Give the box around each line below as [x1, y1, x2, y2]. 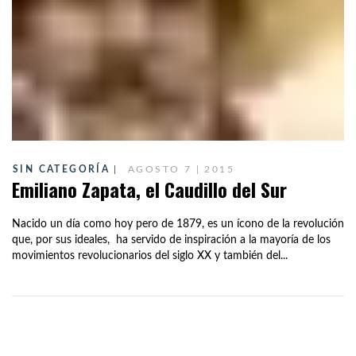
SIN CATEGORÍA [13, 164, 110, 174]
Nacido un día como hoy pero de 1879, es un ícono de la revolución [12, 218, 344, 230]
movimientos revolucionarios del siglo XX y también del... [12, 250, 288, 261]
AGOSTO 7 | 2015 [128, 164, 235, 174]
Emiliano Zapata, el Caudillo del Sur [12, 174, 287, 203]
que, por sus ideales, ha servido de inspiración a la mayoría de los [12, 234, 331, 246]
